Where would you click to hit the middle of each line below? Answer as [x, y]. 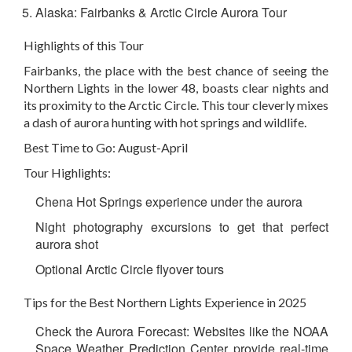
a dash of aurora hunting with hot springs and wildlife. [165, 123]
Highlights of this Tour [84, 46]
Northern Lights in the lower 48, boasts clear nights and [176, 88]
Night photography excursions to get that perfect [182, 227]
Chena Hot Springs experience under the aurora [169, 202]
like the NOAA [287, 332]
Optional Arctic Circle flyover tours [130, 269]
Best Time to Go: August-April [106, 148]
